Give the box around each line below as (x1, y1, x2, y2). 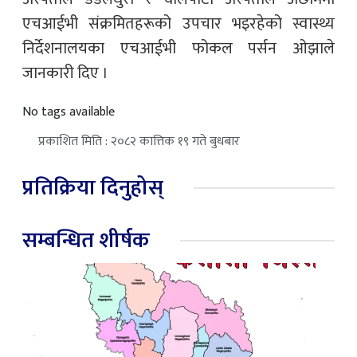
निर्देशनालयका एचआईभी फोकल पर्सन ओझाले (22, 34, 335, 62)
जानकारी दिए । (22, 59, 108, 87)
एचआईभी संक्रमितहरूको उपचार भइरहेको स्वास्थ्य (22, 10, 335, 37)
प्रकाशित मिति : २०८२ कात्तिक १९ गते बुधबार (38, 130, 240, 152)
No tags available (22, 100, 115, 123)
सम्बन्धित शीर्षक (22, 222, 150, 258)
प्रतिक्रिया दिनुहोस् (22, 169, 163, 206)
